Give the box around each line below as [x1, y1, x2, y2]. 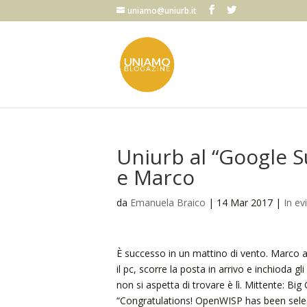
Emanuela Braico [130, 196, 206, 209]
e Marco [116, 163, 195, 191]
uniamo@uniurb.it [127, 5, 197, 16]
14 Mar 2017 [216, 196, 273, 209]
